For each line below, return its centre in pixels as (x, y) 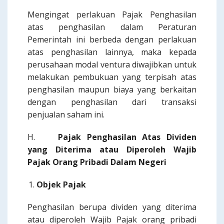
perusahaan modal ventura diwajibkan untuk (112, 64)
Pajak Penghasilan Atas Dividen (127, 137)
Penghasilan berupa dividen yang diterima (112, 207)
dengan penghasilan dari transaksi (112, 102)
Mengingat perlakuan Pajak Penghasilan (112, 14)
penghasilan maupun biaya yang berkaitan (112, 89)
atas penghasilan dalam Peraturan (112, 27)
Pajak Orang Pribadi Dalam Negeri (97, 162)
